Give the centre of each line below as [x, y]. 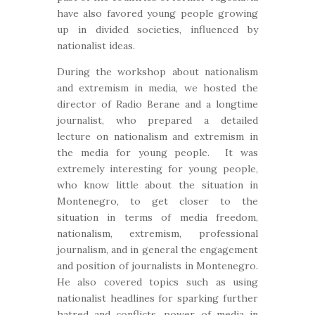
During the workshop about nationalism [157, 72]
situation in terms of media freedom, [157, 217]
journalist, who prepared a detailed [157, 120]
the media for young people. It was [157, 153]
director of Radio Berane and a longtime [157, 104]
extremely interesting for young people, [157, 169]
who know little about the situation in [157, 185]
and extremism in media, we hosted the [157, 88]
